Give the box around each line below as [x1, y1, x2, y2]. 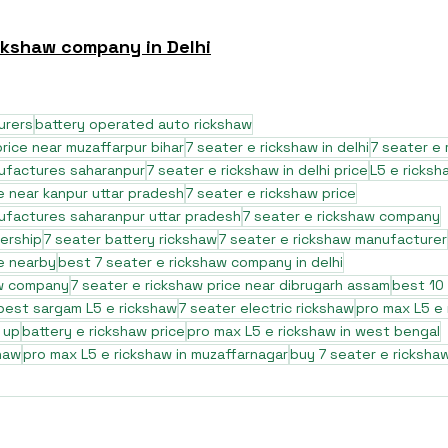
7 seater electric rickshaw [179, 299, 354, 317]
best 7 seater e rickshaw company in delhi [58, 253, 343, 271]
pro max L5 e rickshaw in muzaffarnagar [23, 345, 288, 363]
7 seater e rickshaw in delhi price [147, 161, 368, 179]
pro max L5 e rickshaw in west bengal [187, 322, 440, 340]
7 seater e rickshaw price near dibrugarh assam [71, 276, 390, 294]
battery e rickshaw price [22, 322, 185, 340]
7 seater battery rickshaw [44, 230, 217, 248]
